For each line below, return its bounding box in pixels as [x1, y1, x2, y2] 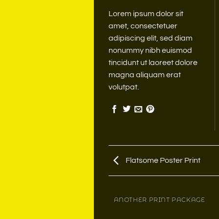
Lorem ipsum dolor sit [109, 9, 183, 18]
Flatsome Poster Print [124, 156, 200, 164]
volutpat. [109, 83, 139, 91]
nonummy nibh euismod [109, 46, 192, 54]
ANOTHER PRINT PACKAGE [113, 196, 205, 204]
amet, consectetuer [109, 22, 177, 30]
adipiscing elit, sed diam [109, 34, 193, 42]
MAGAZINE [27, 196, 66, 204]
